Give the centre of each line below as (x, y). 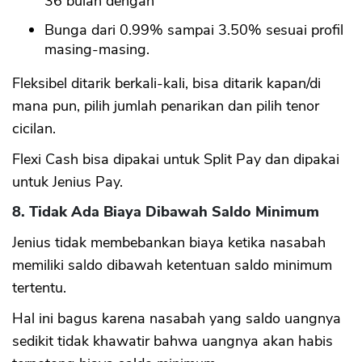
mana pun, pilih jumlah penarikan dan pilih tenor (166, 105)
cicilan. (34, 128)
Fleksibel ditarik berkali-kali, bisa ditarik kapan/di (166, 83)
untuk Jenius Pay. (67, 181)
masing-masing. (97, 49)
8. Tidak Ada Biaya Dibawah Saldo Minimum (166, 211)
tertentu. (39, 287)
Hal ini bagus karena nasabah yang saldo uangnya (177, 318)
